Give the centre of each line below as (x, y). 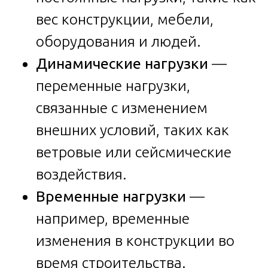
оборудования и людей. (118, 41)
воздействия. (81, 174)
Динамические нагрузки (122, 63)
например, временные (113, 218)
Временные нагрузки (111, 196)
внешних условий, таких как (133, 130)
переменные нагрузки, (113, 85)
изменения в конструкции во (135, 240)
